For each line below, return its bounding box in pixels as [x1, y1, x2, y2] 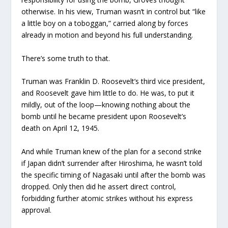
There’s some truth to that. [21, 53, 110, 63]
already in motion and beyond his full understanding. [21, 30, 193, 40]
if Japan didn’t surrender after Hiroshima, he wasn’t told [21, 158, 203, 168]
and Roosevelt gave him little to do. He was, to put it [21, 88, 195, 98]
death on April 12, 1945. [21, 123, 100, 133]
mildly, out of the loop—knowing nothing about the [21, 100, 191, 110]
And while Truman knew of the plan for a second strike [21, 146, 202, 156]
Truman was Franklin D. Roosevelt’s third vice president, [21, 76, 206, 87]
